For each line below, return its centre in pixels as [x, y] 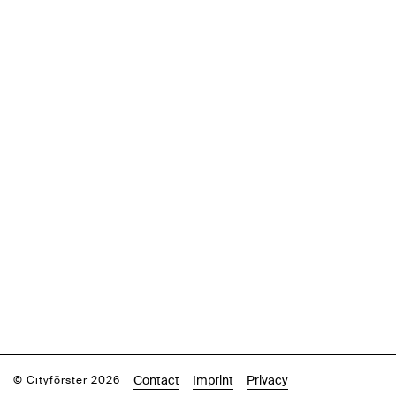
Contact [156, 380]
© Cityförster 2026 [67, 380]
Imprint [213, 380]
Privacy [267, 380]
